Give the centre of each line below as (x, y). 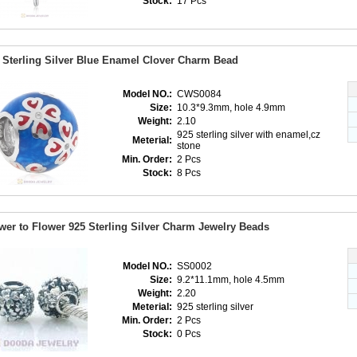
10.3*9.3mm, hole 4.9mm (232, 108)
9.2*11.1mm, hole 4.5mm (232, 280)
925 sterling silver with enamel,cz (249, 135)
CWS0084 (200, 94)
